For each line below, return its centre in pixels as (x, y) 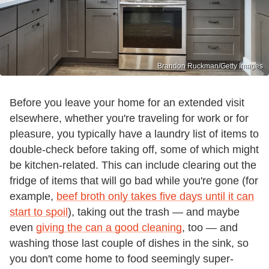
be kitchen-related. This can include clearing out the (133, 165)
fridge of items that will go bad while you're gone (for (134, 180)
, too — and (210, 227)
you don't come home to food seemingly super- (122, 258)
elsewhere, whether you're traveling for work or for (129, 118)
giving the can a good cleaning (109, 227)
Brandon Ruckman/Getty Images (210, 66)
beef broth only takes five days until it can (155, 196)
